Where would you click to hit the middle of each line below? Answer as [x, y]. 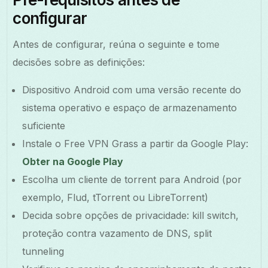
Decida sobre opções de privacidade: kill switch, [131, 215]
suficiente [44, 125]
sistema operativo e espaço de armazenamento [130, 107]
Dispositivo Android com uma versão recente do [132, 89]
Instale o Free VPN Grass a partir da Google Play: [135, 143]
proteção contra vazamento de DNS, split [117, 233]
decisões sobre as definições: [79, 62]
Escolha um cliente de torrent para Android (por [132, 179]
